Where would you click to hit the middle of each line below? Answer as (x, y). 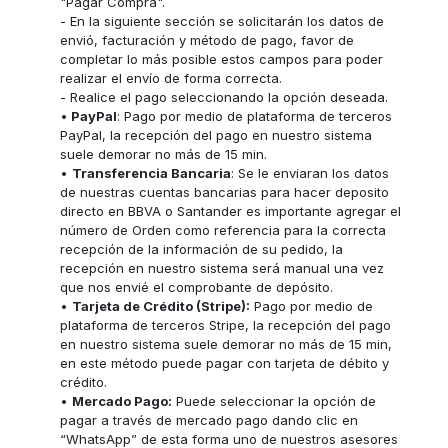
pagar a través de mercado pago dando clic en (209, 419)
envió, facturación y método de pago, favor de (207, 39)
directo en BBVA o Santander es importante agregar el (231, 210)
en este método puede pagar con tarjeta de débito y (225, 362)
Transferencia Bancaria (152, 172)
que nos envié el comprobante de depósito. (197, 286)
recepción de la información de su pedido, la (202, 248)
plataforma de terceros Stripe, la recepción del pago (226, 324)
